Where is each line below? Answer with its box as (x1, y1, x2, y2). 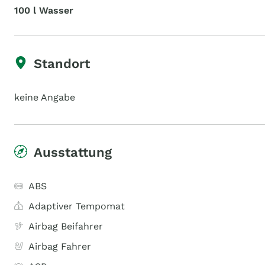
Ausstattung (34, 145, 112, 160)
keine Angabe (14, 92, 75, 103)
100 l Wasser (14, 5, 73, 16)
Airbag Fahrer (28, 241, 91, 252)
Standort (34, 56, 90, 71)
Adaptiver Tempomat (28, 201, 125, 212)
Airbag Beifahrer (28, 221, 103, 232)
